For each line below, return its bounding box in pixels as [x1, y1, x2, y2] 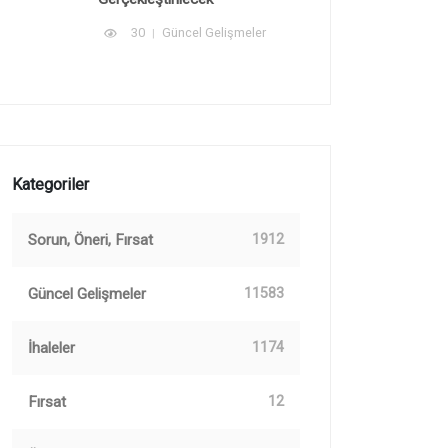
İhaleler [28, 338, 75, 357]
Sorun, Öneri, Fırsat [28, 230, 153, 249]
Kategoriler [12, 174, 89, 194]
